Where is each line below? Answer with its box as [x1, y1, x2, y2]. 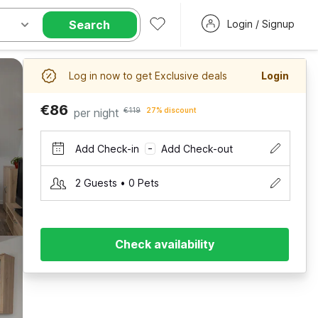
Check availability [115, 237, 214, 251]
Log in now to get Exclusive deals [69, 70, 227, 82]
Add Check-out [161, 142, 233, 155]
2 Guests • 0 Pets [75, 177, 159, 189]
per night [74, 106, 119, 120]
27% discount [146, 106, 197, 114]
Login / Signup [226, 18, 295, 30]
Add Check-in [75, 142, 139, 155]
